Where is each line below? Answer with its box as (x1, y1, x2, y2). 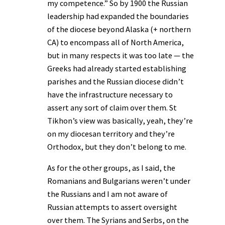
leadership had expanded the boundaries (47, 11, 189, 21)
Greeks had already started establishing (47, 63, 186, 73)
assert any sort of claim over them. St (47, 102, 177, 113)
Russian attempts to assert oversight (47, 201, 177, 212)
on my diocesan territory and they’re (47, 128, 175, 139)
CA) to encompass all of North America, (47, 37, 184, 47)
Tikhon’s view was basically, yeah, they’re (47, 115, 193, 126)
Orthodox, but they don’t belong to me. (47, 141, 186, 152)
